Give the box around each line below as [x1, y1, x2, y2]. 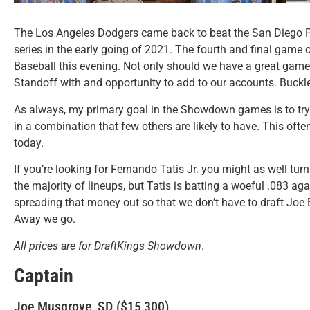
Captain [14, 264, 73, 287]
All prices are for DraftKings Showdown [14, 239, 201, 253]
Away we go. [14, 212, 75, 226]
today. [14, 136, 44, 149]
